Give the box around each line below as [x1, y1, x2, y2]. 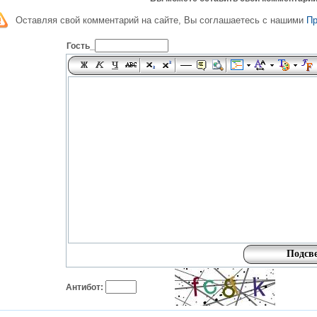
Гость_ [67, 41, 95, 51]
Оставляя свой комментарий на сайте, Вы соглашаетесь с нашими [16, 15, 306, 25]
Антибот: [66, 282, 105, 292]
